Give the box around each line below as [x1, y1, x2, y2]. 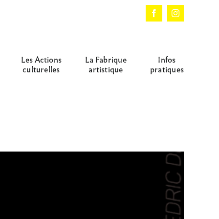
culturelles [22, 63, 60, 76]
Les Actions [21, 53, 62, 66]
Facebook [153, 12, 185, 21]
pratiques [150, 63, 184, 76]
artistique [88, 63, 123, 76]
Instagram [175, 12, 206, 21]
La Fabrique [85, 53, 127, 66]
